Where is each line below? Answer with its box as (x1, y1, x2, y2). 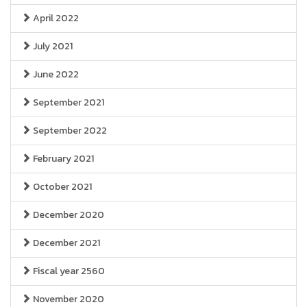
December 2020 (31, 208, 104, 222)
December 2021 (31, 236, 100, 250)
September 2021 (31, 95, 104, 110)
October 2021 (31, 180, 92, 194)
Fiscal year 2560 (31, 264, 105, 278)
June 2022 (31, 67, 79, 82)
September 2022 (31, 123, 107, 138)
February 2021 (31, 151, 94, 166)
